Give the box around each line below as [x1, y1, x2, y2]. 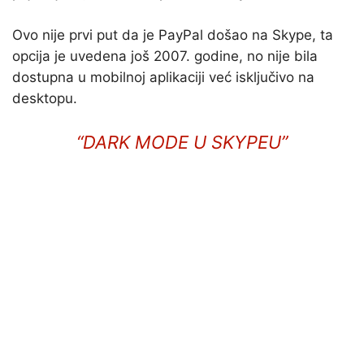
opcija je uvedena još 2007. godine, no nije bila [12, 48, 318, 65]
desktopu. [12, 90, 77, 107]
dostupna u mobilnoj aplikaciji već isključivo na [12, 69, 314, 86]
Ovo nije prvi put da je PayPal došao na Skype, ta [12, 27, 333, 44]
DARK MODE [83, 132, 188, 154]
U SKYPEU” [188, 132, 288, 154]
